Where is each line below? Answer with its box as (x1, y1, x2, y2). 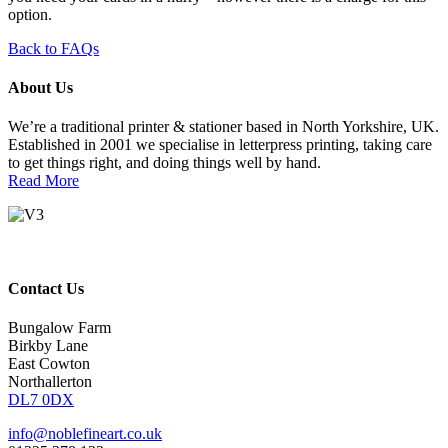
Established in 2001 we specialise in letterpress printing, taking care (8, 136, 432, 154)
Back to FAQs (8, 39, 99, 57)
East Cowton (8, 354, 90, 372)
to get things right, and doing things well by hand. (8, 154, 321, 172)
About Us (8, 79, 73, 97)
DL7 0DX (8, 390, 74, 408)
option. (8, 5, 52, 23)
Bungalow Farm (8, 318, 111, 336)
